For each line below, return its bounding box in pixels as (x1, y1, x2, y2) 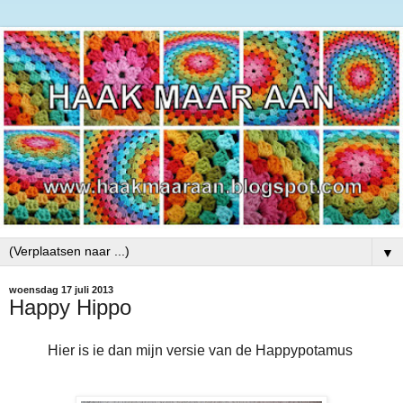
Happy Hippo (9, 295, 131, 319)
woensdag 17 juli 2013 (9, 284, 113, 295)
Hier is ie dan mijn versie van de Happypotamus (47, 342, 356, 358)
